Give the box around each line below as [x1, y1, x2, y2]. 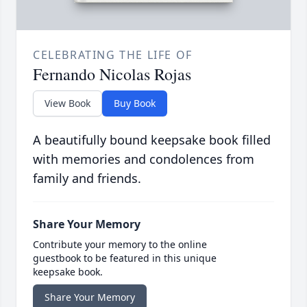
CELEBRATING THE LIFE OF [33, 47, 193, 62]
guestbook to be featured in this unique [33, 251, 217, 265]
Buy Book [114, 96, 156, 110]
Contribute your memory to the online [33, 237, 207, 251]
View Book [45, 96, 90, 110]
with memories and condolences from [33, 150, 254, 167]
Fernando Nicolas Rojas [33, 62, 191, 85]
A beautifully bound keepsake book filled [33, 131, 271, 148]
